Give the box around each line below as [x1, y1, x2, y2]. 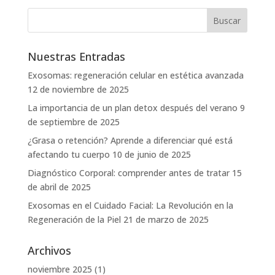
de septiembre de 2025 [27, 116, 120, 128]
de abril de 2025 [27, 181, 91, 193]
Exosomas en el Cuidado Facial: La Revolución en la [27, 199, 233, 212]
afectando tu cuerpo [27, 149, 110, 161]
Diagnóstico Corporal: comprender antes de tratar [27, 167, 230, 179]
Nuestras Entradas [27, 49, 125, 64]
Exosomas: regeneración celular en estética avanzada [27, 69, 244, 82]
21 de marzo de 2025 [123, 214, 209, 226]
